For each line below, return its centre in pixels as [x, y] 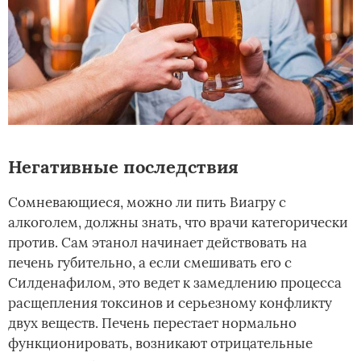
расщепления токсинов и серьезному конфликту [170, 303]
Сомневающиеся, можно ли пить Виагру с [147, 202]
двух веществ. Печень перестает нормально [152, 323]
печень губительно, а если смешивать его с [150, 262]
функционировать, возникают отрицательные [160, 343]
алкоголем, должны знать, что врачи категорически [178, 222]
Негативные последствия [123, 166]
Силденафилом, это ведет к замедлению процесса [175, 282]
